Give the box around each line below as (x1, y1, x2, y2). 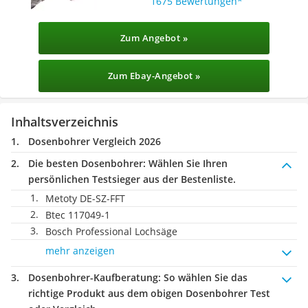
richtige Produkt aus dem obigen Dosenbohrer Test (28, 287, 270, 300)
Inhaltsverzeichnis (11, 113, 118, 130)
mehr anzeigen (45, 244, 115, 257)
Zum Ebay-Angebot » (107, 69, 201, 82)
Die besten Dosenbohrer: (28, 157, 146, 170)
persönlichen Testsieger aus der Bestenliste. (28, 173, 236, 186)
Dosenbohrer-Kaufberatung (28, 271, 158, 284)
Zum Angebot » (120, 32, 188, 44)
